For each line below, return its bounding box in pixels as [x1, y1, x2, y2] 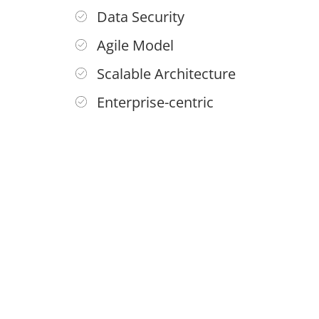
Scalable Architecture [96, 64, 236, 83]
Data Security [96, 7, 184, 26]
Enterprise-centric [96, 93, 214, 112]
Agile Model [96, 36, 174, 55]
